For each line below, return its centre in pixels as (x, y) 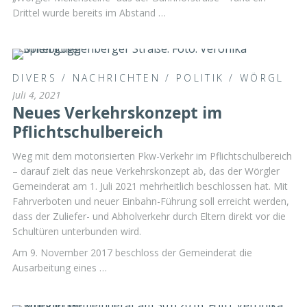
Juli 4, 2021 (37, 95)
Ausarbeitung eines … (60, 268)
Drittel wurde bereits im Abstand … (89, 12)
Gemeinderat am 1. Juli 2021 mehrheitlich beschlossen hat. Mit (150, 186)
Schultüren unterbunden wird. (77, 231)
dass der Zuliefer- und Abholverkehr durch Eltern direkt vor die (149, 216)
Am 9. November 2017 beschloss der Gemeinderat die (132, 253)
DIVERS (35, 77)
